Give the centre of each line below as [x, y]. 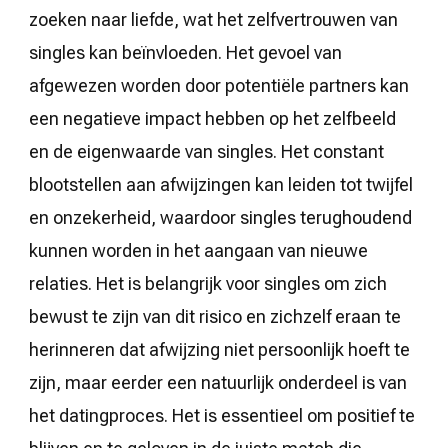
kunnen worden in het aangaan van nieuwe [198, 250]
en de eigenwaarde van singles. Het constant [206, 151]
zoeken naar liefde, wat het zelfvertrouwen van [213, 19]
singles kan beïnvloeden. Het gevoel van [185, 52]
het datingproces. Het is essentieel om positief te [222, 415]
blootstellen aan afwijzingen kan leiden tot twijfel [221, 184]
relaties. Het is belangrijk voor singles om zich [208, 283]
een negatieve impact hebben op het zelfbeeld [212, 118]
